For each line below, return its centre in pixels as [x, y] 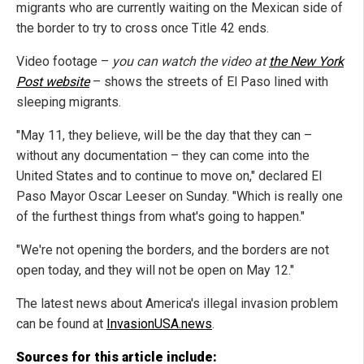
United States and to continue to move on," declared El [169, 175]
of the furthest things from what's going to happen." [160, 216]
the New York [306, 61]
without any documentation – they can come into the [163, 155]
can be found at [61, 323]
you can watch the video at [191, 61]
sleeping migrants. [69, 102]
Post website [53, 81]
